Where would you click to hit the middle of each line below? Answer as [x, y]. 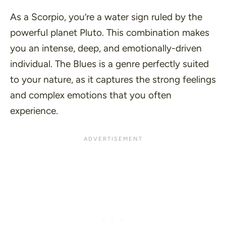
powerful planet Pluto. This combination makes [110, 33]
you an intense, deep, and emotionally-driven [106, 48]
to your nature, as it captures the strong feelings [113, 80]
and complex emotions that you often [91, 95]
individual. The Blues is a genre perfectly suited [109, 64]
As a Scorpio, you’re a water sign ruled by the [106, 17]
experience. [34, 111]
